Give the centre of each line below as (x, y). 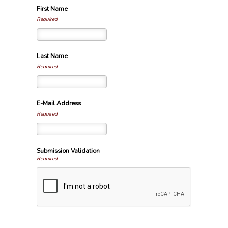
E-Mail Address (59, 103)
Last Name (52, 56)
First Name (52, 9)
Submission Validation (68, 151)
